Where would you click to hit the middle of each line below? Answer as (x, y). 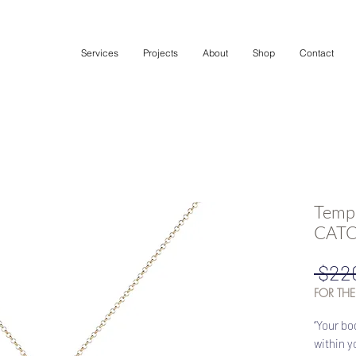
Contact (317, 52)
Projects (161, 52)
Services (100, 52)
